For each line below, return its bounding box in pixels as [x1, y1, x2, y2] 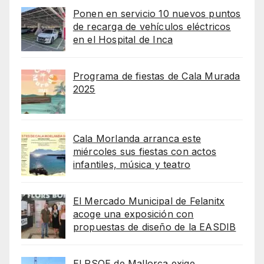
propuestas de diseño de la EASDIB [72, 221, 236, 233]
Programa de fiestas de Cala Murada [72, 70, 240, 82]
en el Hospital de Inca [72, 34, 173, 46]
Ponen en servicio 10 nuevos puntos [72, 8, 241, 20]
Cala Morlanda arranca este [72, 133, 201, 145]
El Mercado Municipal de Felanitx [72, 195, 225, 207]
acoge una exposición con [72, 208, 194, 220]
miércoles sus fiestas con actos [72, 146, 216, 158]
